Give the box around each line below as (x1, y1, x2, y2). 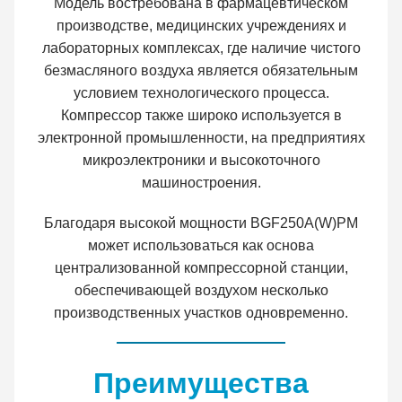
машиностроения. (141, 174, 261, 190)
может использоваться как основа (88, 237, 314, 253)
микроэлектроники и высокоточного (82, 152, 320, 168)
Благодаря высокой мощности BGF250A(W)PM (44, 214, 358, 231)
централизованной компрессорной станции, (54, 259, 348, 275)
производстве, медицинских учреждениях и (56, 17, 346, 33)
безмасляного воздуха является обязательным (44, 62, 358, 78)
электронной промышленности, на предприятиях (37, 129, 365, 145)
